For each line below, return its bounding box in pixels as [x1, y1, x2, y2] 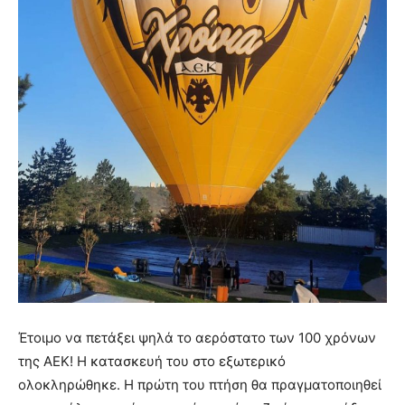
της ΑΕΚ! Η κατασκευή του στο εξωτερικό [18, 353, 286, 370]
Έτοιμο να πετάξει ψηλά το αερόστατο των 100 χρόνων [18, 329, 376, 346]
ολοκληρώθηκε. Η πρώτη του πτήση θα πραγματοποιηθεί [18, 376, 381, 393]
